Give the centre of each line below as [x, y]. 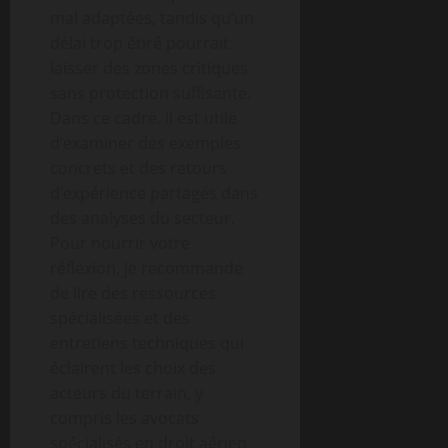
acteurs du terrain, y [126, 393]
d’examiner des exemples [145, 143]
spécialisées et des [120, 318]
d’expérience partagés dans [154, 193]
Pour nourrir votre [120, 243]
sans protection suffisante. [150, 93]
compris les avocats [124, 418]
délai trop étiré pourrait [139, 43]
